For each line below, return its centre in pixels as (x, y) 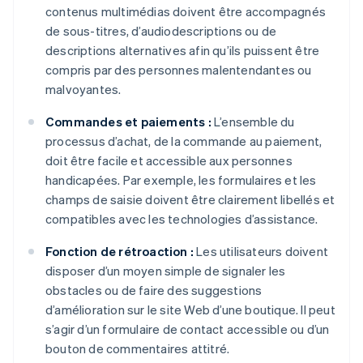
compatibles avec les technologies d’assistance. (182, 219)
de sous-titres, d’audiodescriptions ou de (161, 31)
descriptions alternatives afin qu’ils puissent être (183, 51)
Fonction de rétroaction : (120, 252)
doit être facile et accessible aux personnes (169, 161)
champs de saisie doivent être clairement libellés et (190, 200)
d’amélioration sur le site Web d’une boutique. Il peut (190, 310)
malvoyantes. (83, 90)
